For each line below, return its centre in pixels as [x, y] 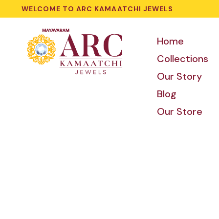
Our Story [180, 76]
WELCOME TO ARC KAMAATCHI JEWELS [97, 9]
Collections [183, 59]
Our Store [180, 111]
